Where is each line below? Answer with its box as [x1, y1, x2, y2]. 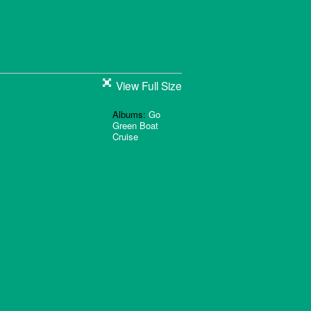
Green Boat [112, 118, 158, 132]
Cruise [112, 129, 138, 143]
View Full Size [116, 78, 182, 94]
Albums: [112, 107, 149, 121]
